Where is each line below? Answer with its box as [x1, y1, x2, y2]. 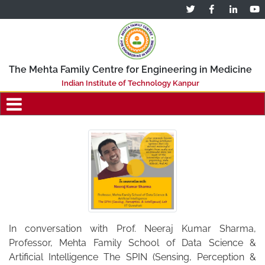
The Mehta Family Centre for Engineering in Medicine [9, 64, 252, 75]
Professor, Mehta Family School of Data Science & [9, 237, 256, 249]
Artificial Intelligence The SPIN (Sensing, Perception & [9, 251, 256, 263]
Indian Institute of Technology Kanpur [62, 78, 199, 88]
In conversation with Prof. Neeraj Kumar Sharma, [9, 223, 256, 235]
